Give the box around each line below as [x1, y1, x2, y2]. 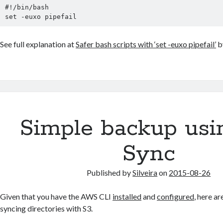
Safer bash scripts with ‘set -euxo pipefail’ [76, 39, 217, 49]
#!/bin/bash [4, 3, 49, 11]
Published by [87, 167, 133, 177]
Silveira [132, 167, 158, 177]
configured [157, 191, 195, 201]
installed [112, 191, 142, 201]
